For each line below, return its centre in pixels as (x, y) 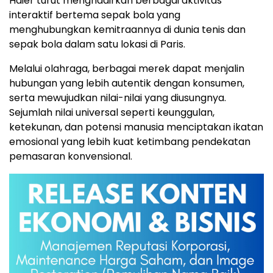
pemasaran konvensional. (71, 156)
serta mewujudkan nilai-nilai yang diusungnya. (118, 97)
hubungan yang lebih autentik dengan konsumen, (127, 83)
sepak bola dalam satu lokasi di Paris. (97, 44)
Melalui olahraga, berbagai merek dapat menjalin (127, 68)
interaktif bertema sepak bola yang (95, 15)
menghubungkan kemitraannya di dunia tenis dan (127, 29)
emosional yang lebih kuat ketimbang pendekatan (130, 141)
